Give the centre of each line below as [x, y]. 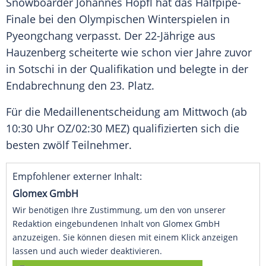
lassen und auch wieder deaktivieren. [87, 251]
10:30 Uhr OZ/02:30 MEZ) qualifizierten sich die [123, 129]
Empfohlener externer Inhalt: [77, 177]
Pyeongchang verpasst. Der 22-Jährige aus [111, 36]
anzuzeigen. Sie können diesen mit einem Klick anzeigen [125, 237]
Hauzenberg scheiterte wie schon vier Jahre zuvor [129, 53]
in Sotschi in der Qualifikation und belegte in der [127, 69]
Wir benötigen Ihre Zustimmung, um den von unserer [119, 210]
